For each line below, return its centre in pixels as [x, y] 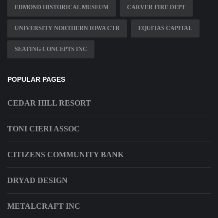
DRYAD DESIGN [37, 180]
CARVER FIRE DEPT [156, 7]
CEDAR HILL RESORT [49, 103]
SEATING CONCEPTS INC [51, 49]
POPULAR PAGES [36, 79]
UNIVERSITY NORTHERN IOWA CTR [67, 28]
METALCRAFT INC [44, 206]
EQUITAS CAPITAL [165, 28]
